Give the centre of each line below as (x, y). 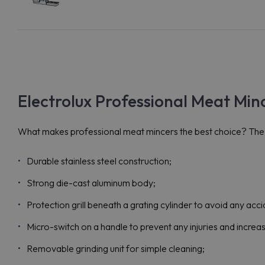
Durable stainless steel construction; (99, 161)
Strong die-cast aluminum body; (91, 183)
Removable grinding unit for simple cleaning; (116, 248)
